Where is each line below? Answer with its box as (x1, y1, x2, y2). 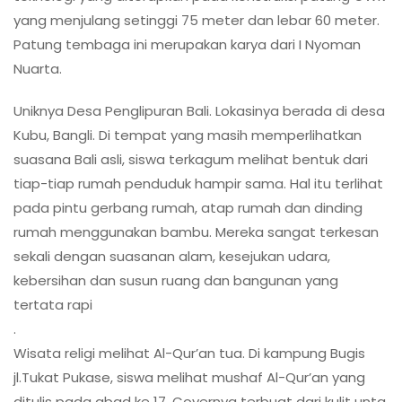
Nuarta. (13, 58, 62, 78)
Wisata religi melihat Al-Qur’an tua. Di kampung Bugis (13, 343, 365, 363)
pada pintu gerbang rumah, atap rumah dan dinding (13, 197, 363, 217)
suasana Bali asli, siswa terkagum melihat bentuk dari (13, 149, 368, 169)
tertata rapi (13, 294, 92, 314)
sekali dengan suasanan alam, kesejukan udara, (13, 246, 330, 266)
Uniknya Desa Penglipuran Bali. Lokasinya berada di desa (13, 100, 385, 120)
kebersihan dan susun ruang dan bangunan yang (13, 270, 338, 290)
